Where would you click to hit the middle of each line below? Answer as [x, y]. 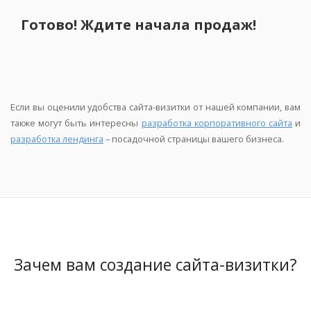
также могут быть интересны [76, 123]
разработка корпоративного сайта [217, 123]
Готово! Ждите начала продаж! [138, 25]
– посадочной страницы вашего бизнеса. [194, 139]
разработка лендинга [57, 139]
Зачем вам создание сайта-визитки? [155, 264]
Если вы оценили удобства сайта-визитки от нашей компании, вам [155, 107]
